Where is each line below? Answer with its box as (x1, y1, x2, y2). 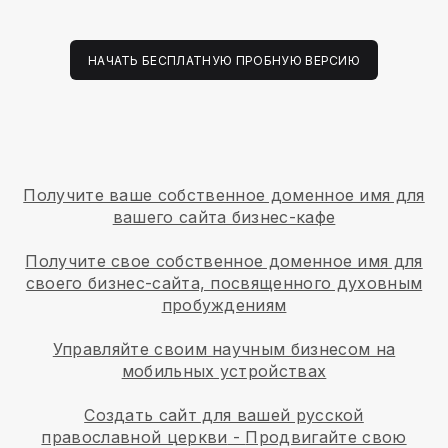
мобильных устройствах (121, 360, 327, 381)
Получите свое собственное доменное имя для (25, 250, 423, 271)
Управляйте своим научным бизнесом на (52, 338, 396, 359)
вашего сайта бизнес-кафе (112, 206, 336, 227)
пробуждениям (161, 294, 287, 315)
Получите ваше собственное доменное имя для (23, 184, 425, 205)
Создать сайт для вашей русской (84, 404, 364, 425)
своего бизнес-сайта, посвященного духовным (25, 272, 423, 293)
